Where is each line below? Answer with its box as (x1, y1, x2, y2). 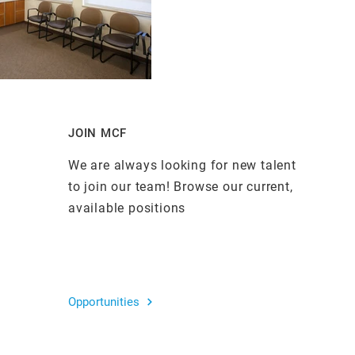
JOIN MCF (68, 125, 127, 140)
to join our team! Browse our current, (68, 178, 293, 194)
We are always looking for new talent (68, 157, 296, 173)
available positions (68, 200, 186, 216)
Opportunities (68, 294, 139, 309)
